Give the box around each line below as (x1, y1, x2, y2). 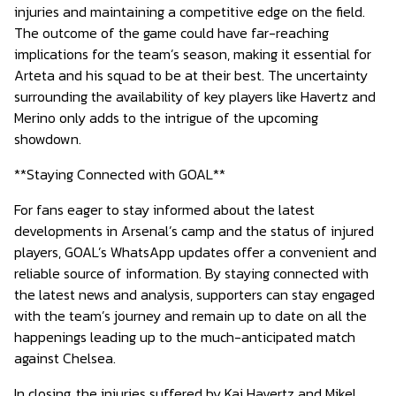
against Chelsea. (14, 347, 116, 369)
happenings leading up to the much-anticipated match (14, 326, 355, 347)
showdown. (14, 128, 81, 149)
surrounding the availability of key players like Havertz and (14, 86, 376, 107)
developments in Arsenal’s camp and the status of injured (14, 220, 374, 241)
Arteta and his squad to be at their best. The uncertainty (14, 65, 368, 86)
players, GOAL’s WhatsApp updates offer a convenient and (14, 241, 377, 263)
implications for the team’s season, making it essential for (14, 43, 371, 65)
